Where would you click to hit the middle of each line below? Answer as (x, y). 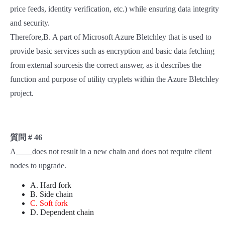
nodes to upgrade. (38, 166)
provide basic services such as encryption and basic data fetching (112, 51)
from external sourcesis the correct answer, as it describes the (106, 65)
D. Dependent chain (62, 212)
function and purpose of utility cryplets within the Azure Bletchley (115, 79)
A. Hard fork (51, 185)
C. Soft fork (49, 203)
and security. (30, 23)
